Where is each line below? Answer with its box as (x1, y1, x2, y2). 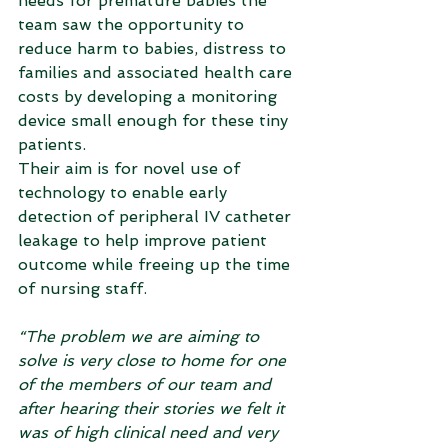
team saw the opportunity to (18, 15, 249, 34)
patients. (18, 135, 86, 154)
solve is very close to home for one (18, 351, 291, 370)
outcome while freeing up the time (18, 255, 295, 274)
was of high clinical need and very (18, 423, 283, 442)
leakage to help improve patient (18, 231, 272, 250)
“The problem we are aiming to (18, 327, 264, 346)
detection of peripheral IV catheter (18, 207, 296, 226)
